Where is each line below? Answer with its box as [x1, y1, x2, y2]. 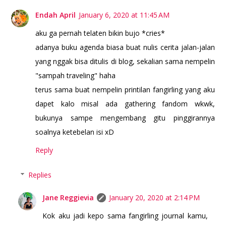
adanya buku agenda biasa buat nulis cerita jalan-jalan [35, 42, 215, 52]
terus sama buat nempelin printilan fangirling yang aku [35, 85, 215, 95]
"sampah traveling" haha [35, 71, 116, 81]
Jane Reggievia [42, 193, 94, 203]
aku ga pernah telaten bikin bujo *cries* [35, 28, 165, 38]
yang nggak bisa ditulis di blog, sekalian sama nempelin [35, 56, 215, 67]
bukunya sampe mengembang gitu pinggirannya [35, 113, 215, 123]
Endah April [35, 10, 76, 20]
